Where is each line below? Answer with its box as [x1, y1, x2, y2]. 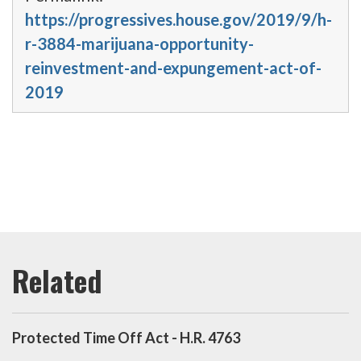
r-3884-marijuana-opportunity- [25, 34, 254, 54]
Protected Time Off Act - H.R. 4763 [12, 329, 240, 347]
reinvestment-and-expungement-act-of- [25, 58, 322, 78]
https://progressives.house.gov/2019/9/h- [25, 10, 332, 30]
